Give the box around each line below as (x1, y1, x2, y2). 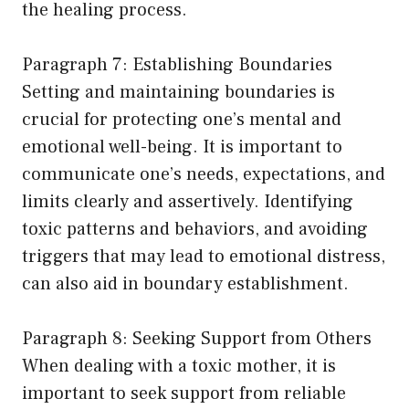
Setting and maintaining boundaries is (22, 80, 335, 105)
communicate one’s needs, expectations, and (22, 163, 385, 187)
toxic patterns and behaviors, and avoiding (22, 217, 368, 242)
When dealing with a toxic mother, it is (22, 354, 336, 379)
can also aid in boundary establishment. (22, 272, 349, 297)
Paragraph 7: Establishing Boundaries (22, 53, 332, 78)
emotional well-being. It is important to (22, 135, 342, 160)
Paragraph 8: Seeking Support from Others (22, 327, 372, 351)
